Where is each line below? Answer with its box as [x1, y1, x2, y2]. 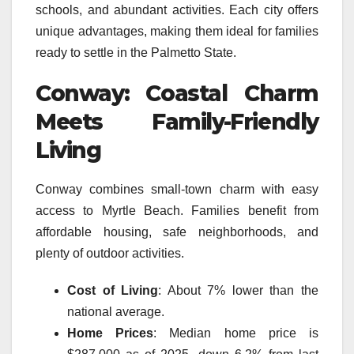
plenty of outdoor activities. [36, 246, 184, 260]
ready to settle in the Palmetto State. [36, 45, 236, 59]
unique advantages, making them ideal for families [36, 24, 318, 38]
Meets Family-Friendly [36, 107, 318, 135]
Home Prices [67, 326, 154, 340]
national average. [67, 304, 164, 318]
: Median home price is [153, 326, 319, 340]
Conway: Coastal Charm [36, 79, 318, 107]
